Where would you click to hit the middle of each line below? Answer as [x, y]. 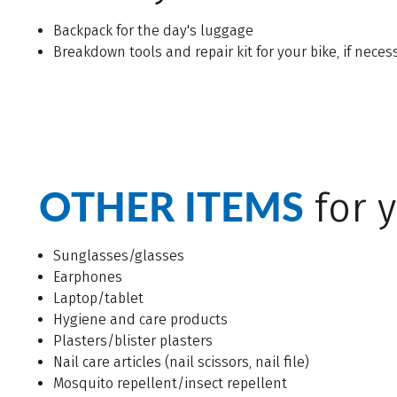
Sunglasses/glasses [119, 256]
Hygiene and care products [140, 320]
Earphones [88, 277]
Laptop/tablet [98, 299]
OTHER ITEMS [171, 206]
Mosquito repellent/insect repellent [170, 384]
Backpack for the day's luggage [153, 31]
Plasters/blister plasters [133, 341]
